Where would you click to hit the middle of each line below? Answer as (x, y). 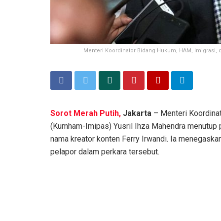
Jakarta (137, 113)
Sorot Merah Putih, (86, 113)
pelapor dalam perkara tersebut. (105, 152)
